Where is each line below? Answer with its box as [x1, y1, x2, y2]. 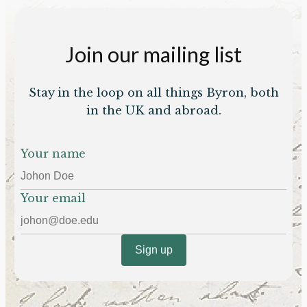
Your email [21, 191, 86, 206]
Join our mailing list [65, 40, 242, 67]
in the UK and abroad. [86, 103, 221, 119]
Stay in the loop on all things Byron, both [28, 86, 279, 101]
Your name [21, 147, 86, 161]
